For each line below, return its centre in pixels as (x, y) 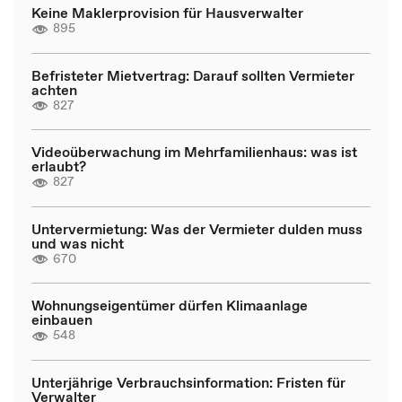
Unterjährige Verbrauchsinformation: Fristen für (188, 382)
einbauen (62, 319)
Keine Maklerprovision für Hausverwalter (167, 13)
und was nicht (78, 243)
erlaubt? (59, 166)
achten (54, 89)
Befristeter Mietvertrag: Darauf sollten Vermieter (193, 75)
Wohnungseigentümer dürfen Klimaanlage (170, 305)
